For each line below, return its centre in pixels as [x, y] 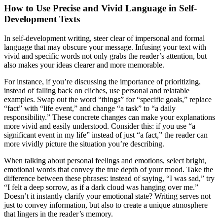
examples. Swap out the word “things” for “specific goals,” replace [108, 99]
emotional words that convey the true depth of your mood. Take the [109, 169]
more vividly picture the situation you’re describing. [84, 144]
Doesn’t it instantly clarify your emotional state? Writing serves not [107, 196]
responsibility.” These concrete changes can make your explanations [110, 117]
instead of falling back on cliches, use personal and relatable [97, 91]
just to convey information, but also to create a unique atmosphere [106, 205]
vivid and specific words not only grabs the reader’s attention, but [105, 56]
